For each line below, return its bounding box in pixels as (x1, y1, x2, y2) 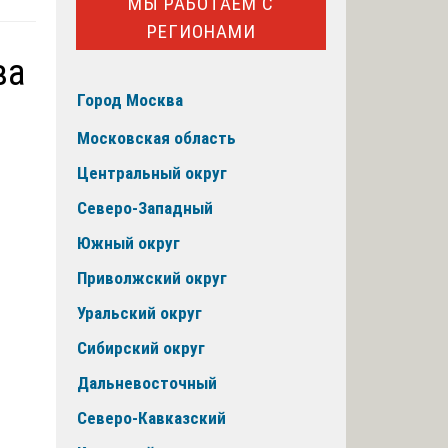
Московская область (77, 128, 236, 149)
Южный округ (77, 233, 180, 254)
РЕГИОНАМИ (146, 19, 256, 43)
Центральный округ (77, 163, 227, 184)
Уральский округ (77, 303, 202, 324)
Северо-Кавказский (77, 408, 226, 429)
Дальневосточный (77, 373, 217, 394)
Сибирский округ (77, 338, 205, 359)
